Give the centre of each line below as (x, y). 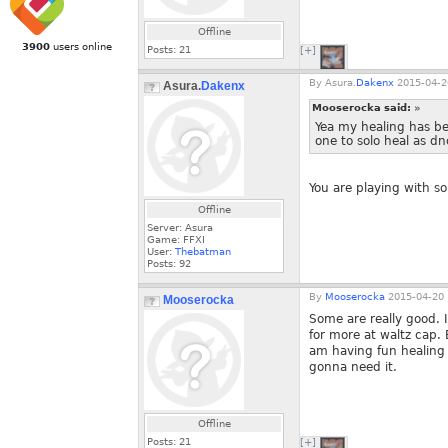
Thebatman (203, 251)
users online (80, 46)
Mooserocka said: (363, 107)
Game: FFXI (176, 239)
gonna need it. (353, 367)
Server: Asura (180, 227)
